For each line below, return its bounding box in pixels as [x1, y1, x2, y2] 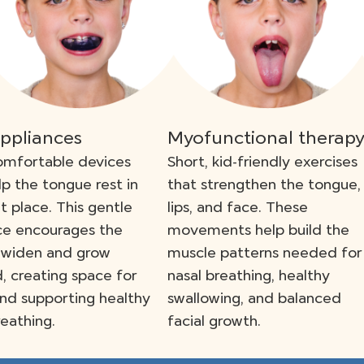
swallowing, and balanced [167, 289, 341, 308]
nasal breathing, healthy [167, 266, 330, 285]
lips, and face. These [167, 198, 308, 217]
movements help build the [167, 221, 349, 240]
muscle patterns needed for [167, 244, 362, 262]
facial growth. [167, 312, 261, 331]
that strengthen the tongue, [167, 175, 361, 194]
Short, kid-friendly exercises [167, 153, 357, 171]
